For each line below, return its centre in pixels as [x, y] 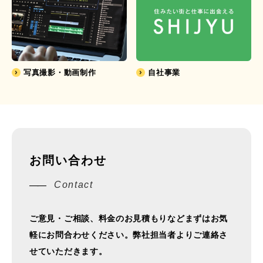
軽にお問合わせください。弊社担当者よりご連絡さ [129, 235]
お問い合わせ [68, 160]
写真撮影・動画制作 [60, 72]
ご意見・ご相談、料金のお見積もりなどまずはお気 [129, 218]
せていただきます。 [68, 251]
